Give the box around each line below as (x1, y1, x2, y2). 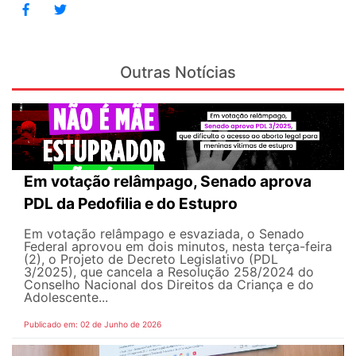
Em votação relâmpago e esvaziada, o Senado (24, 225, 304, 242)
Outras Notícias (120, 63, 236, 83)
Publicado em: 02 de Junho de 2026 (24, 319, 161, 329)
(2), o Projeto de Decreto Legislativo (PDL (24, 250, 278, 267)
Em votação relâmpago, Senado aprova (24, 171, 311, 191)
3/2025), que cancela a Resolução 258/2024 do (24, 263, 314, 280)
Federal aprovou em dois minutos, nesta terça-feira (24, 238, 332, 254)
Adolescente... (24, 288, 108, 305)
